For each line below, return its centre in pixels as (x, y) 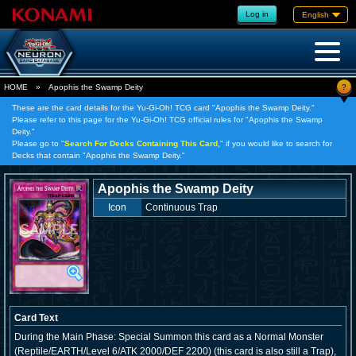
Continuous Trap (181, 207)
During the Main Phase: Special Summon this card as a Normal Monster (169, 337)
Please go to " (38, 143)
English (315, 14)
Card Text (36, 318)
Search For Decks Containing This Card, (142, 143)
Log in (257, 14)
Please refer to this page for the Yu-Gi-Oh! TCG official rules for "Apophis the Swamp (167, 120)
